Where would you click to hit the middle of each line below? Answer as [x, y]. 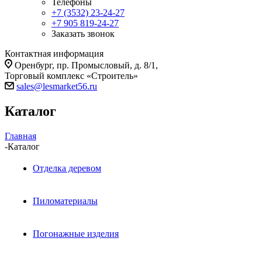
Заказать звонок [83, 34]
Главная [20, 136]
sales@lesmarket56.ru [57, 87]
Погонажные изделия [76, 234]
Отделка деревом [67, 168]
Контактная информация [54, 54]
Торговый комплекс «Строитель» [71, 76]
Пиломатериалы [65, 201]
